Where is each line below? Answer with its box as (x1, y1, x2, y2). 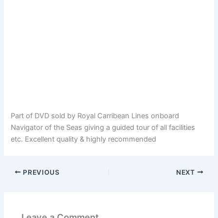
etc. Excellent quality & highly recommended (11, 134, 157, 144)
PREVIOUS (21, 168, 60, 176)
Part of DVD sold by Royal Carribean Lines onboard (11, 111, 180, 120)
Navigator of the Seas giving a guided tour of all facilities (11, 123, 196, 132)
